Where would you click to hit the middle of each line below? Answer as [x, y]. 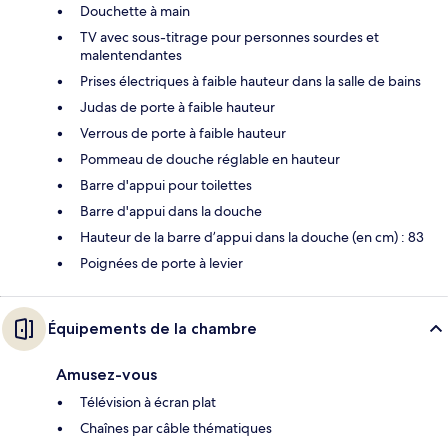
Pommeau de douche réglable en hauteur [210, 159]
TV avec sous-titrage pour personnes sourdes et [229, 37]
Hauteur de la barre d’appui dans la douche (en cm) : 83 [252, 237]
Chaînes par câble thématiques [176, 428]
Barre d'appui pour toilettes [166, 185]
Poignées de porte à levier [161, 263]
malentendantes [131, 55]
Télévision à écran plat [148, 402]
